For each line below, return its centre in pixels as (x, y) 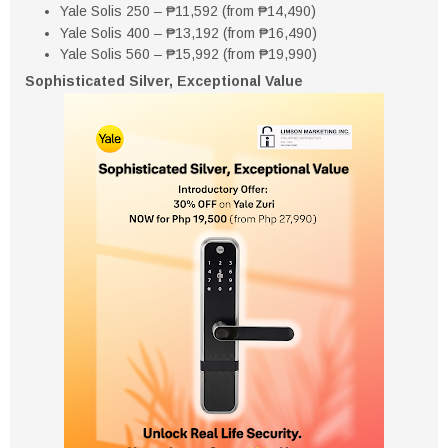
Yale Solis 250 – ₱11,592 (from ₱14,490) (188, 11)
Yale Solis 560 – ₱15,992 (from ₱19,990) (188, 54)
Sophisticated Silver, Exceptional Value (164, 81)
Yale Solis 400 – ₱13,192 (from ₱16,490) (188, 32)
